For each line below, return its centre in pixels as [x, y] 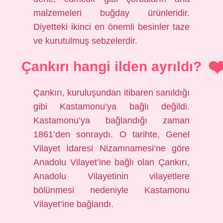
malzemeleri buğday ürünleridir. [111, 13]
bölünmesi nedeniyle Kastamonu [111, 190]
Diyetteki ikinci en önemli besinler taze [111, 27]
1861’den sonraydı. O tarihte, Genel [111, 134]
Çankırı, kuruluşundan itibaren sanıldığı [111, 93]
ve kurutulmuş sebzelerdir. [86, 41]
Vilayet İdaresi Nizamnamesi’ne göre [111, 148]
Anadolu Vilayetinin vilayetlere [111, 176]
